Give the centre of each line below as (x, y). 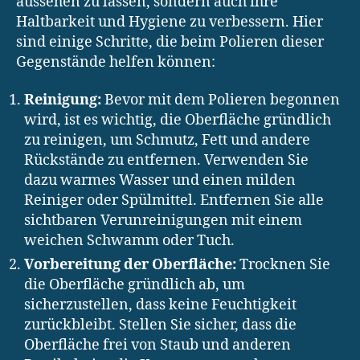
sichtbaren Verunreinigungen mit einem (163, 221)
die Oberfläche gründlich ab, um (135, 285)
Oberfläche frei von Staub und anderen (157, 346)
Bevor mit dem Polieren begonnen (221, 100)
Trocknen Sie (283, 265)
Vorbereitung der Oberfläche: (130, 265)
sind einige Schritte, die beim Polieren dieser (170, 42)
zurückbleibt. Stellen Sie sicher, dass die (160, 325)
